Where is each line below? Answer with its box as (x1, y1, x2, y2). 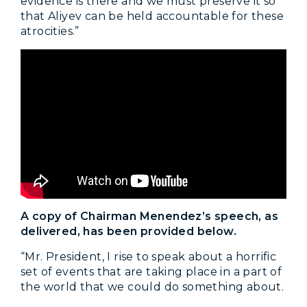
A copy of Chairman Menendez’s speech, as (21, 209, 278, 223)
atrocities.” (21, 24, 79, 38)
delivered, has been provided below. (21, 224, 236, 238)
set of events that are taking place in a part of (21, 265, 282, 278)
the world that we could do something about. (21, 280, 284, 293)
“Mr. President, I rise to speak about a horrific (21, 249, 277, 263)
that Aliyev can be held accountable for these (21, 9, 284, 23)
